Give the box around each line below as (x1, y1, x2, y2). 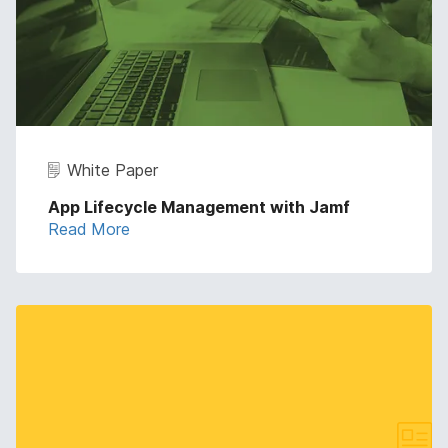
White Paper (67, 159, 158, 180)
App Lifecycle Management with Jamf (48, 196, 350, 217)
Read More (48, 218, 130, 239)
